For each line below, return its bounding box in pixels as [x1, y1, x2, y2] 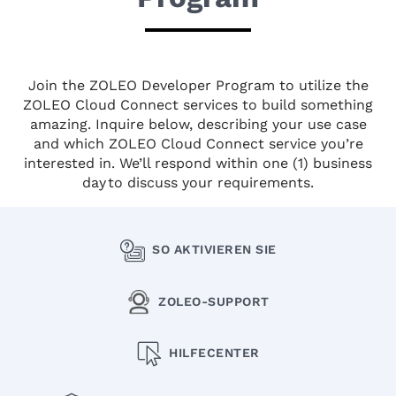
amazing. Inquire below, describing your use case [29, 116, 367, 133]
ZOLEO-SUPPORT [158, 293, 270, 308]
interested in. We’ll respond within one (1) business [24, 155, 372, 172]
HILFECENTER [169, 346, 260, 361]
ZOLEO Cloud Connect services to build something [23, 96, 373, 114]
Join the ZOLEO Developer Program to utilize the [27, 77, 369, 95]
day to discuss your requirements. [82, 174, 314, 192]
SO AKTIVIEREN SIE [152, 242, 277, 257]
